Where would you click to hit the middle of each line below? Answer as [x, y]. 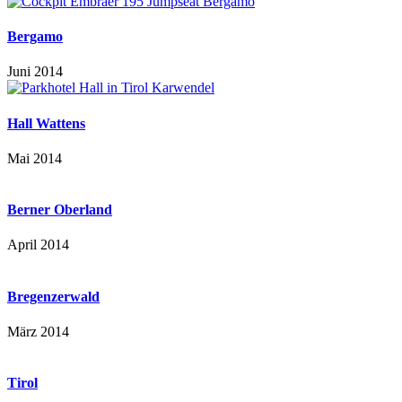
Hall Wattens [46, 123]
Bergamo [35, 37]
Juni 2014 [35, 72]
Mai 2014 [35, 158]
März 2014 [38, 331]
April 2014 [38, 245]
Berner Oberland [60, 210]
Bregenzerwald [53, 296]
